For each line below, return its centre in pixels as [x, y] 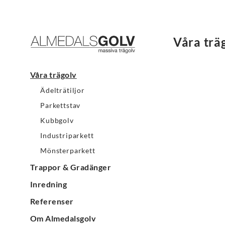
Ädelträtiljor [63, 90]
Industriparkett [67, 136]
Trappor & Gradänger [71, 167]
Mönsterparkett [68, 151]
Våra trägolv [53, 75]
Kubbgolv [57, 121]
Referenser [52, 201]
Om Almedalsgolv [63, 218]
